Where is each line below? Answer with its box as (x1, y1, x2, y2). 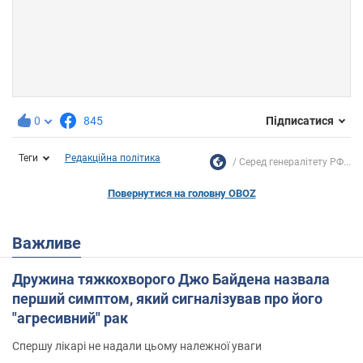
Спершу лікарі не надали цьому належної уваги (12, 339, 262, 352)
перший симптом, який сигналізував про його (12, 289, 322, 307)
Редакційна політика (65, 152, 160, 164)
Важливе (23, 233, 81, 253)
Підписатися (266, 114, 334, 128)
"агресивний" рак (12, 309, 128, 327)
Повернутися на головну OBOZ (107, 186, 256, 199)
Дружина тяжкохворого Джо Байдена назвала (12, 270, 330, 288)
